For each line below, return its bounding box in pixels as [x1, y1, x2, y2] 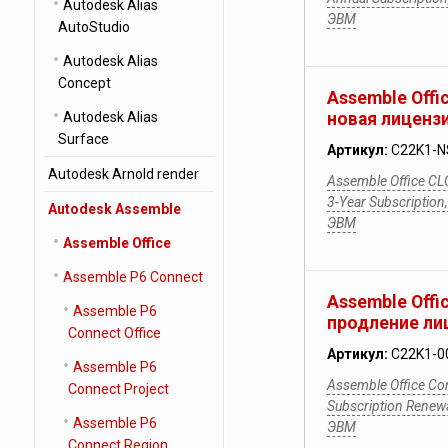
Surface [57, 131, 109, 147]
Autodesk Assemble [47, 201, 181, 217]
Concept [57, 75, 111, 91]
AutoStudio [57, 19, 130, 35]
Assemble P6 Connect [62, 269, 203, 285]
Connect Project [67, 381, 169, 397]
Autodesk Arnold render [47, 166, 199, 182]
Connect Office [67, 325, 161, 341]
